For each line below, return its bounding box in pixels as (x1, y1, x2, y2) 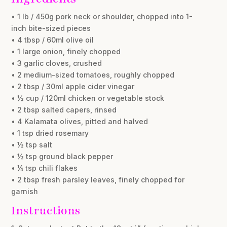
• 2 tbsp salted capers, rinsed (11, 105, 117, 114)
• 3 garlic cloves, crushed (11, 58, 102, 67)
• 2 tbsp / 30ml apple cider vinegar (11, 82, 135, 91)
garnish (11, 186, 39, 196)
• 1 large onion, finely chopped (11, 47, 121, 56)
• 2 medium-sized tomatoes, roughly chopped (11, 70, 175, 79)
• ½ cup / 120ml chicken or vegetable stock (11, 93, 165, 102)
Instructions (11, 202, 81, 218)
